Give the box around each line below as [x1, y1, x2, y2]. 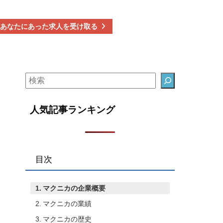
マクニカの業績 [42, 199, 92, 208]
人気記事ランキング [30, 105, 115, 115]
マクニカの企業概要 [42, 184, 106, 192]
